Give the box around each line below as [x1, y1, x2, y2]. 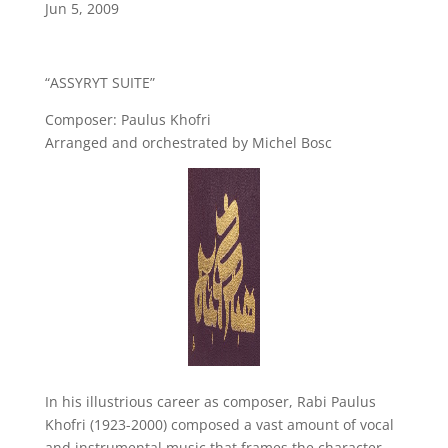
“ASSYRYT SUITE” [44, 73, 155, 93]
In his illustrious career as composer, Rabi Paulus [44, 392, 376, 412]
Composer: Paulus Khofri [44, 110, 211, 130]
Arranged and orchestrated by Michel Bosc [44, 133, 332, 153]
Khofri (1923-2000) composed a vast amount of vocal [44, 415, 394, 435]
